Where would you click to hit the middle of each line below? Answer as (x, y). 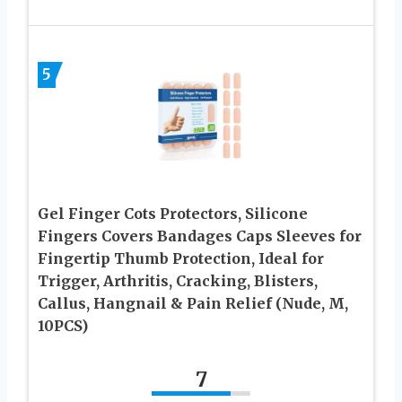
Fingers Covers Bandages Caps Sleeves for (200, 236)
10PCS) (63, 326)
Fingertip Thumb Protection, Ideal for (181, 259)
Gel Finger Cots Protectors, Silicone (173, 214)
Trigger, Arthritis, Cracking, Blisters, (178, 281)
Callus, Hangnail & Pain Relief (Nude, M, (193, 304)
